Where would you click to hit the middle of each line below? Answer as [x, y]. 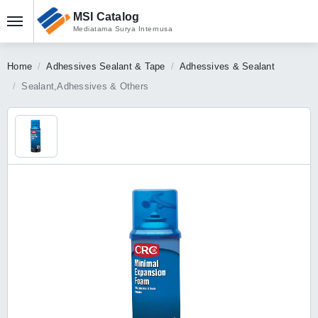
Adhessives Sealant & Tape [106, 66]
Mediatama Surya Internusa [122, 29]
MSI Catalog [106, 17]
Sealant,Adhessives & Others [85, 86]
